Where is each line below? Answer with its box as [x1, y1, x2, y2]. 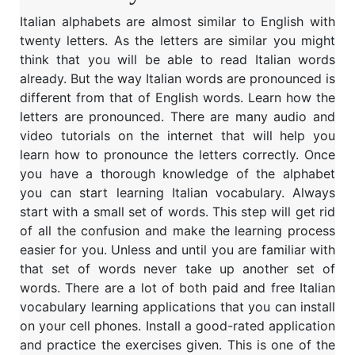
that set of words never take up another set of [20, 260, 335, 277]
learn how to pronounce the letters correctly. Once [20, 146, 335, 162]
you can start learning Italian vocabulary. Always [20, 184, 335, 200]
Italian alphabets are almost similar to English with [20, 13, 335, 29]
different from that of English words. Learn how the [20, 89, 335, 105]
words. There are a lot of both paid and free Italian [20, 279, 335, 296]
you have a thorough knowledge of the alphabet [20, 165, 335, 181]
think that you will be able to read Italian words [20, 51, 335, 67]
